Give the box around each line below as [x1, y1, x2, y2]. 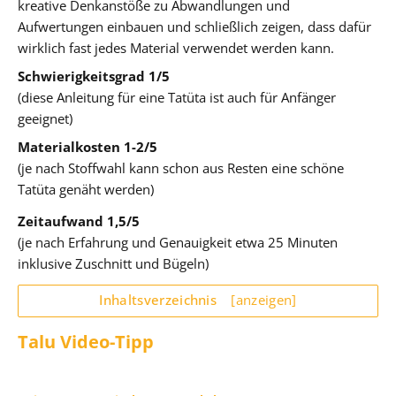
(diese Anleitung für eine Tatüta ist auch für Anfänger [18, 88, 336, 106]
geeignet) [18, 109, 72, 127]
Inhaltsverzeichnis [99, 290, 221, 308]
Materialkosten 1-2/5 [18, 137, 157, 156]
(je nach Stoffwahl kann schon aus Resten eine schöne [18, 158, 344, 177]
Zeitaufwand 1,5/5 [18, 211, 140, 230]
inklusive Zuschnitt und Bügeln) [18, 254, 209, 272]
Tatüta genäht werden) [18, 179, 154, 198]
